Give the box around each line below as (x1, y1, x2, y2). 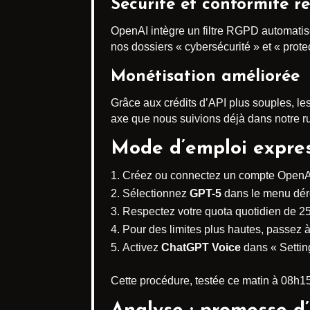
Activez (122, 241, 161, 253)
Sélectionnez (122, 188, 190, 199)
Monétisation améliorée (111, 69, 300, 85)
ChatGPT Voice (161, 241, 241, 253)
